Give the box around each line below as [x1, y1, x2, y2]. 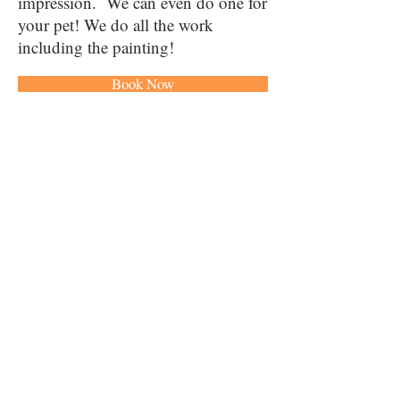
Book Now [112, 73, 174, 94]
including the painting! [18, 36, 179, 58]
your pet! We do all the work [18, 13, 213, 36]
